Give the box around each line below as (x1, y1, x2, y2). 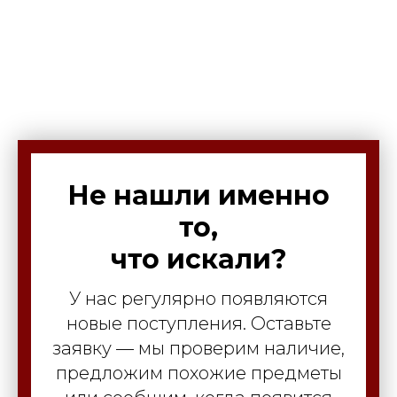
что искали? (110, 242, 287, 276)
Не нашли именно (67, 178, 330, 212)
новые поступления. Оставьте (66, 312, 331, 334)
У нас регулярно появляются (69, 287, 328, 309)
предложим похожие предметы (55, 362, 342, 384)
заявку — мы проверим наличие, (52, 337, 345, 359)
